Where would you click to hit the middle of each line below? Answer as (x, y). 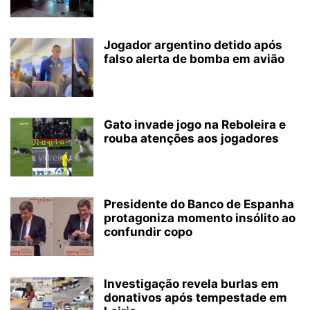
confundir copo (148, 232)
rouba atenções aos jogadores (191, 139)
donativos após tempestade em (195, 298)
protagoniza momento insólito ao (200, 218)
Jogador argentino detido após (193, 45)
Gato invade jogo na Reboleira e (195, 125)
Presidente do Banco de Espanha (199, 204)
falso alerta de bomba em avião (194, 59)
